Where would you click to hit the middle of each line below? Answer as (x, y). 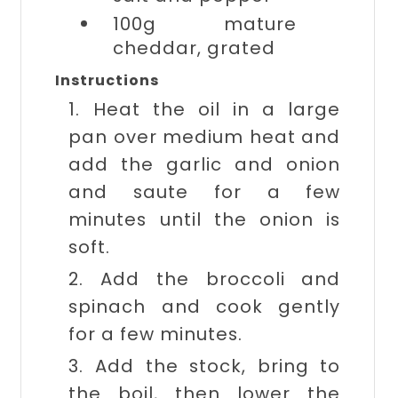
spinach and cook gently (205, 306)
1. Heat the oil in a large (205, 109)
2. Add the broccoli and (205, 279)
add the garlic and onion (205, 164)
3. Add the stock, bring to (205, 366)
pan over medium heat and (205, 136)
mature (260, 24)
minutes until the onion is (205, 219)
